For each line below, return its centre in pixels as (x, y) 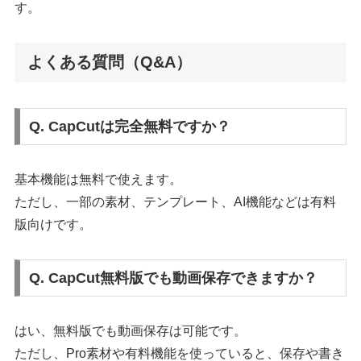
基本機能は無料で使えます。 (99, 180)
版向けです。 (54, 225)
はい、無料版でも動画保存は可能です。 (131, 330)
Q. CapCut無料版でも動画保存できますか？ (174, 278)
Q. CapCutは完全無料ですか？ (130, 127)
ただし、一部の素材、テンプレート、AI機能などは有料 (176, 202)
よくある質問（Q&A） (110, 62)
